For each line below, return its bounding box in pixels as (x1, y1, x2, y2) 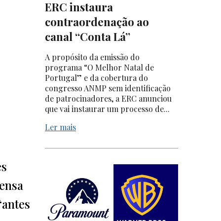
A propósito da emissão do (45, 52, 140, 63)
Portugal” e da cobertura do (45, 73, 148, 83)
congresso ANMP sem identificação (45, 83, 171, 94)
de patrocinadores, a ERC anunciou (45, 93, 172, 104)
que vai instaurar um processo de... (45, 104, 170, 114)
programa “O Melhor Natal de (45, 62, 154, 73)
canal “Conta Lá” (45, 29, 130, 44)
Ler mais (45, 122, 76, 133)
